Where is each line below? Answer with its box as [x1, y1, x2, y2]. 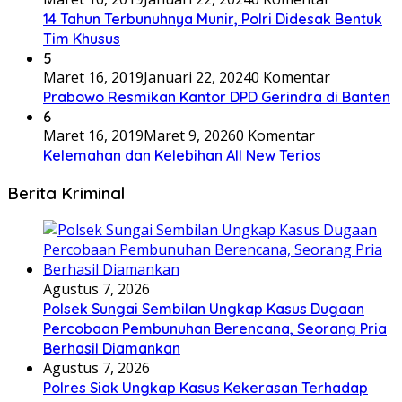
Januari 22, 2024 [144, 66, 251, 87]
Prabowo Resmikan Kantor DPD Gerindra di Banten [43, 87, 390, 106]
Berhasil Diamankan [43, 339, 180, 358]
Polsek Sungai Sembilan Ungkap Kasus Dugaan [43, 300, 364, 319]
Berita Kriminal [7, 181, 125, 204]
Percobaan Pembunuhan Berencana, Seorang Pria [43, 319, 387, 338]
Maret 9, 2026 [144, 125, 236, 145]
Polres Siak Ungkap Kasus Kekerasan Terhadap [43, 379, 368, 398]
